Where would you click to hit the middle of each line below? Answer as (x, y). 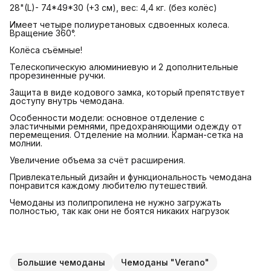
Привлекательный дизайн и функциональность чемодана (131, 177)
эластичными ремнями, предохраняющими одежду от (126, 126)
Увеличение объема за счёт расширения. (97, 160)
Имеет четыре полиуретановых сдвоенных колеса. (119, 24)
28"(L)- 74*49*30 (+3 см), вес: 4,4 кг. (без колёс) (113, 7)
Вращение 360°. (43, 33)
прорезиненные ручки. (57, 75)
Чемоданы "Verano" (165, 262)
